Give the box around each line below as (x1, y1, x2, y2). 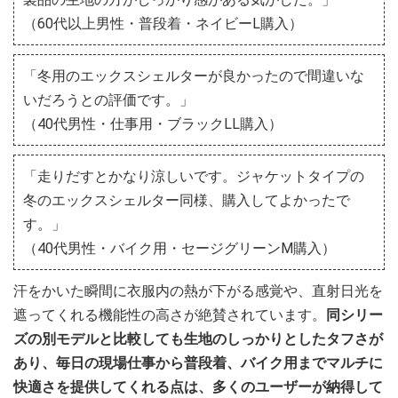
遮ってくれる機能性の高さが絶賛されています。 (13, 306, 326, 323)
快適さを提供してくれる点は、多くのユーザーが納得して (13, 378, 383, 395)
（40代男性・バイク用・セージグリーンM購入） (23, 239, 336, 257)
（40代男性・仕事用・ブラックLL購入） (23, 115, 283, 132)
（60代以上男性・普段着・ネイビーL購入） (23, 14, 303, 32)
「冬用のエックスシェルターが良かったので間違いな (23, 67, 364, 84)
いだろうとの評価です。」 (23, 91, 194, 108)
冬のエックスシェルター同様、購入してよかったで (23, 191, 350, 209)
